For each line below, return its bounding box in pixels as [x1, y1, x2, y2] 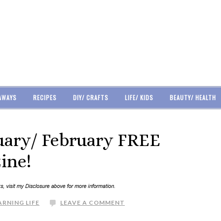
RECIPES [33, 93, 57, 102]
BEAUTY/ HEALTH [169, 93, 216, 102]
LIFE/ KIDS [124, 93, 153, 102]
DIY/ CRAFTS [73, 93, 109, 102]
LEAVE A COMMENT [60, 199, 125, 206]
